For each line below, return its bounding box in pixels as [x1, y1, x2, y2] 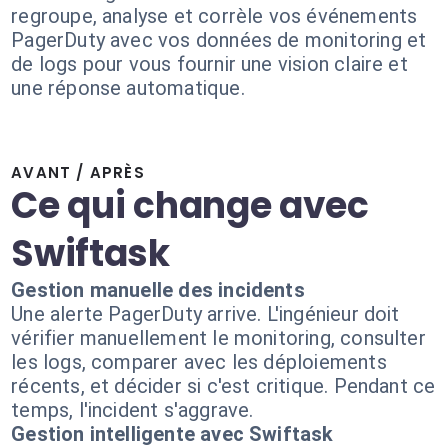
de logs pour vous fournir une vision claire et [11, 52, 408, 76]
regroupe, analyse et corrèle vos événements [11, 4, 418, 28]
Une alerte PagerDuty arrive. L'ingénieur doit [11, 302, 400, 326]
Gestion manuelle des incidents [11, 278, 305, 302]
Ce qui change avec [11, 180, 369, 231]
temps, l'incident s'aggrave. [11, 398, 254, 422]
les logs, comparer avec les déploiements [11, 350, 387, 374]
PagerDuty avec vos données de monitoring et [11, 28, 427, 52]
